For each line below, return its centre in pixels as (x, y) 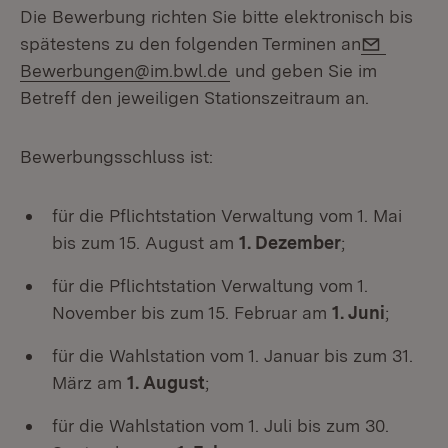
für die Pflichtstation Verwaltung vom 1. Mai (227, 215)
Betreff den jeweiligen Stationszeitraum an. (197, 97)
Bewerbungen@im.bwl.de (124, 70)
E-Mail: (414, 40)
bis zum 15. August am (145, 242)
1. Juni (358, 312)
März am (89, 382)
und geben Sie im (303, 70)
